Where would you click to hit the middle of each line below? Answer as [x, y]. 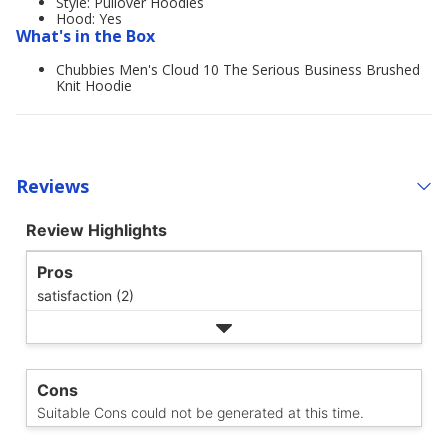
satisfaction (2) [85, 295]
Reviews [52, 185]
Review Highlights [96, 230]
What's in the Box [85, 36]
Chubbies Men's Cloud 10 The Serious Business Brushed [238, 69]
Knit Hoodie [94, 85]
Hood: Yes [89, 18]
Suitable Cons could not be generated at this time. [200, 412]
